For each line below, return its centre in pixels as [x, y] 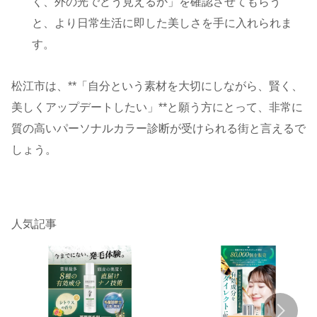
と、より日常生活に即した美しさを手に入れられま [162, 23]
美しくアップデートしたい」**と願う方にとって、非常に [157, 107]
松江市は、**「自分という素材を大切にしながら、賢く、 [157, 86]
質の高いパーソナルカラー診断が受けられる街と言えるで [158, 128]
